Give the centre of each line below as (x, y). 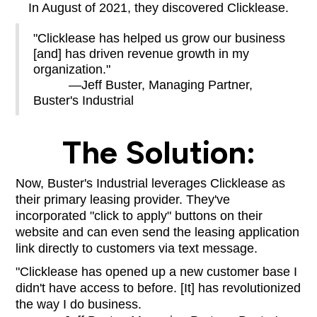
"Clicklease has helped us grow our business (160, 38)
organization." (72, 69)
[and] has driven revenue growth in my (142, 53)
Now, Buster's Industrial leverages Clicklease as (151, 183)
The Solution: (158, 152)
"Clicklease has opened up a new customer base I (157, 271)
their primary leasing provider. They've (123, 199)
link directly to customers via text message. (137, 248)
